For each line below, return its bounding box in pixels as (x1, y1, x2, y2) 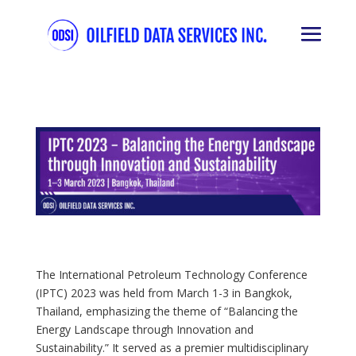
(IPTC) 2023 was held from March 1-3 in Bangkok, (35, 284, 292, 300)
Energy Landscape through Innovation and (35, 321, 253, 337)
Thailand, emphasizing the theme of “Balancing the (35, 303, 298, 319)
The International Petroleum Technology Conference (35, 266, 308, 282)
